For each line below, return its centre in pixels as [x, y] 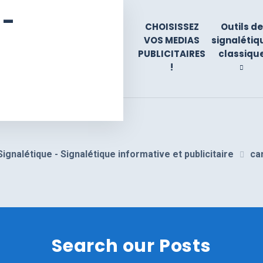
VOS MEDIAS [172, 40]
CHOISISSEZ [172, 26]
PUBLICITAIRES [172, 53]
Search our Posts [131, 246]
